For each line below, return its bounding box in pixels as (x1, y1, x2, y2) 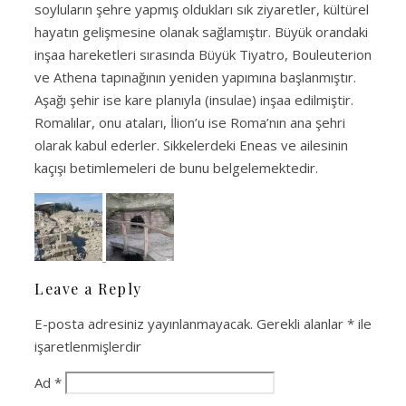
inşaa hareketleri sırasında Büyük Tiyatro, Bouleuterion (34, 44, 372, 63)
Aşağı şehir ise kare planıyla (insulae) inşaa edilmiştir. (34, 90, 353, 109)
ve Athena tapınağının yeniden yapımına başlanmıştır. (34, 67, 356, 86)
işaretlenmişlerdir (34, 336, 141, 355)
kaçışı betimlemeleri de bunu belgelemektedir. (34, 158, 318, 177)
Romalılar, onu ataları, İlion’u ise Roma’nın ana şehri (34, 112, 345, 131)
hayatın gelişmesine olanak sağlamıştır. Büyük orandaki (34, 22, 368, 41)
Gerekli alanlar (256, 314, 347, 333)
